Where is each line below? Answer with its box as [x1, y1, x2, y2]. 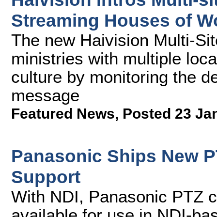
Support [11, 167, 80, 187]
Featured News [11, 106, 115, 122]
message [11, 86, 79, 105]
